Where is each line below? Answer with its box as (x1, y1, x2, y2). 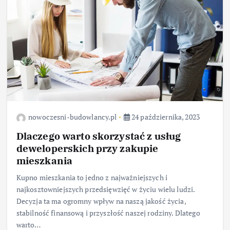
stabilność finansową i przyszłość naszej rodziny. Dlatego (16, 208, 200, 218)
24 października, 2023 (129, 112, 200, 122)
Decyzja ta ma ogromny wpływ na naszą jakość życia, (16, 196, 186, 206)
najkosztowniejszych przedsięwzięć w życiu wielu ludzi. (16, 184, 195, 195)
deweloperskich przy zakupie (16, 142, 159, 155)
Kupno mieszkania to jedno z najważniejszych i (16, 172, 168, 183)
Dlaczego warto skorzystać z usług (16, 129, 181, 143)
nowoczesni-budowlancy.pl (28, 112, 117, 122)
